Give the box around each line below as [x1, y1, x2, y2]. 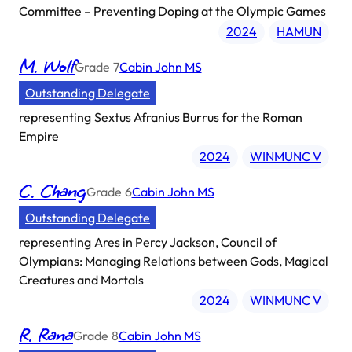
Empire [19, 128, 59, 145]
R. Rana [19, 324, 73, 348]
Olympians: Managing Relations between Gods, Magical [19, 253, 328, 269]
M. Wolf [19, 55, 75, 79]
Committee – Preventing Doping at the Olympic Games [19, 3, 326, 20]
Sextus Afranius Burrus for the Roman [93, 109, 302, 126]
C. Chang [19, 180, 86, 204]
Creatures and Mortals [19, 272, 144, 288]
